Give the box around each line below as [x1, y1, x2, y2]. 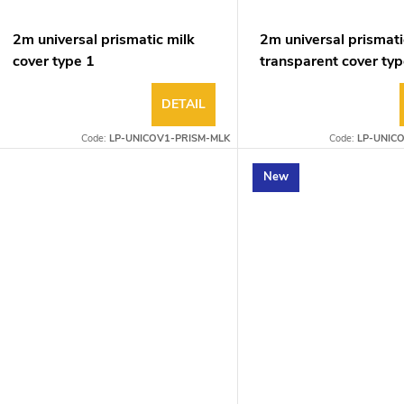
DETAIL [161, 95, 207, 113]
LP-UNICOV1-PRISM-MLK [109, 131, 231, 145]
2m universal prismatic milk [13, 29, 195, 50]
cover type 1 [13, 50, 95, 71]
